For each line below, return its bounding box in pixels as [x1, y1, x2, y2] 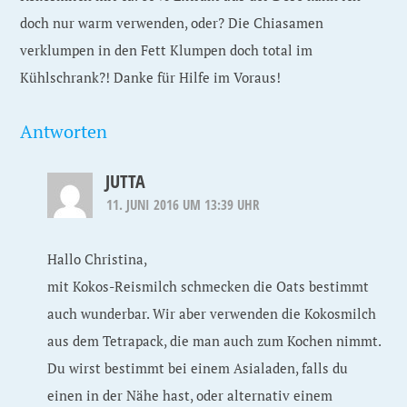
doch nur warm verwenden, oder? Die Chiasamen [20, 14, 324, 32]
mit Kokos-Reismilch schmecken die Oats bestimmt [47, 277, 370, 295]
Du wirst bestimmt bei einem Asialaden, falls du [47, 359, 349, 377]
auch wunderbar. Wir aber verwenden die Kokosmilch [47, 304, 377, 323]
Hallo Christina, [47, 250, 148, 268]
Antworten [20, 119, 108, 144]
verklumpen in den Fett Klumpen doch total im [20, 41, 313, 59]
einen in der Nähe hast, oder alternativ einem [47, 386, 333, 404]
